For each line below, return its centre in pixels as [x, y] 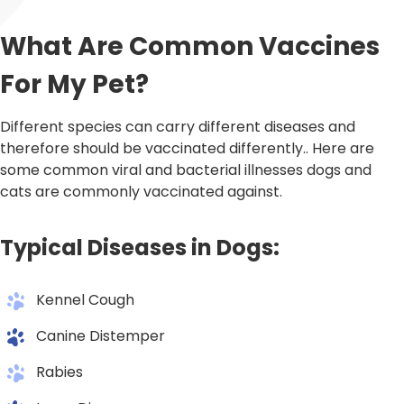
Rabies [60, 372]
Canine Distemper [101, 336]
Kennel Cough [85, 300]
